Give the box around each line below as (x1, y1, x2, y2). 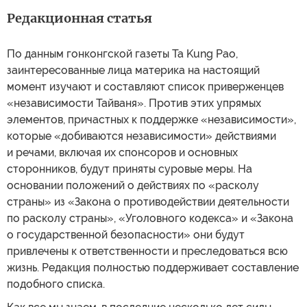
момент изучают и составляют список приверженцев (7, 79, 284, 93)
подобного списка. (7, 277, 105, 291)
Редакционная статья (7, 10, 152, 26)
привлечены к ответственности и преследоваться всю (7, 244, 288, 258)
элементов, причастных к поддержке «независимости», (7, 112, 296, 126)
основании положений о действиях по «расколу (7, 178, 259, 192)
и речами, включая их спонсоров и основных (7, 145, 238, 159)
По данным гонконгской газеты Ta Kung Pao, (7, 47, 238, 60)
